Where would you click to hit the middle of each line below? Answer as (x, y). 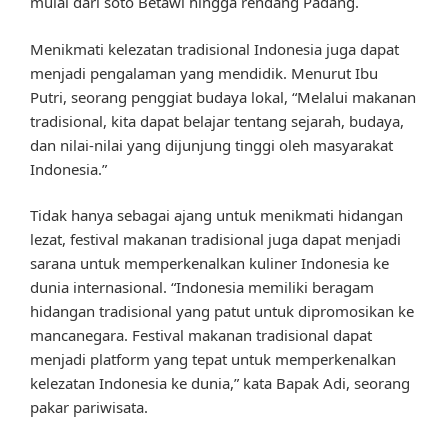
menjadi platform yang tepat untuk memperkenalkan (213, 359)
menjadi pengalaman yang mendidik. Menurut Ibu (204, 72)
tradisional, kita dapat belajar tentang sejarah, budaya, (217, 120)
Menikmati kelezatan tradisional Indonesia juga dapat (214, 48)
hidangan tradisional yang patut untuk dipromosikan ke (222, 311)
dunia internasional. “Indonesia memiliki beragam (202, 287)
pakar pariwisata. (89, 407)
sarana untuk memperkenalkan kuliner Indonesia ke (209, 263)
